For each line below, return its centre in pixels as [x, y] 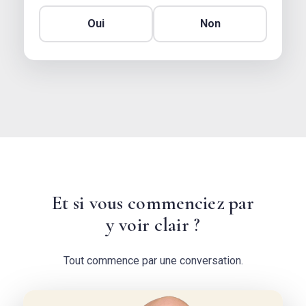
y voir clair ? [153, 224]
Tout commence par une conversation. [153, 260]
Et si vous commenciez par [153, 203]
